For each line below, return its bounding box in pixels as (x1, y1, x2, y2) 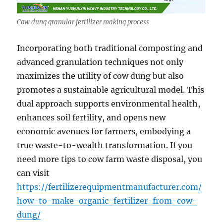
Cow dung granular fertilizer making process (17, 18, 150, 27)
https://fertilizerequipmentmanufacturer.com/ (17, 182, 202, 192)
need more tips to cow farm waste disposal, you (17, 154, 203, 165)
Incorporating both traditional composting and (17, 43, 203, 54)
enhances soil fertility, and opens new (17, 112, 166, 123)
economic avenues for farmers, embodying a (17, 126, 191, 137)
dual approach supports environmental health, (17, 99, 201, 109)
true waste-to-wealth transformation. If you (17, 140, 193, 151)
